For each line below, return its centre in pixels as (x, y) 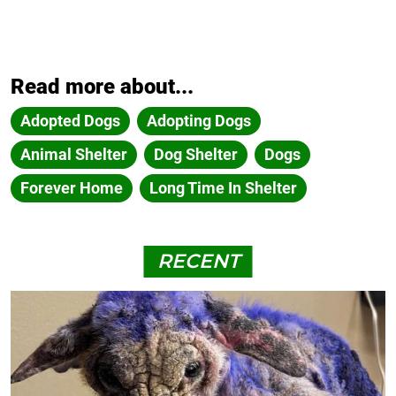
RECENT (198, 261)
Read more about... (102, 86)
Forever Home (72, 187)
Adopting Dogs (199, 120)
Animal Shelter (74, 154)
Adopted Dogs (70, 120)
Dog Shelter (196, 154)
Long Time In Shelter (223, 187)
